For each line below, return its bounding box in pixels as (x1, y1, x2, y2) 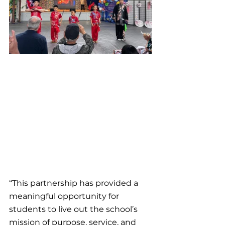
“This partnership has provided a (9, 178, 140, 188)
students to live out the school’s (9, 204, 140, 214)
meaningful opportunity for (9, 191, 121, 201)
